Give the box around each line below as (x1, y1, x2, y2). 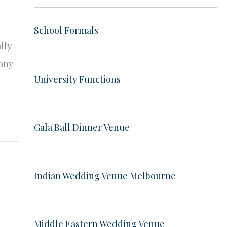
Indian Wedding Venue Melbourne (33, 169, 176, 182)
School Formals (33, 24, 98, 37)
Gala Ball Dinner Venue (33, 121, 130, 134)
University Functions (33, 72, 121, 85)
